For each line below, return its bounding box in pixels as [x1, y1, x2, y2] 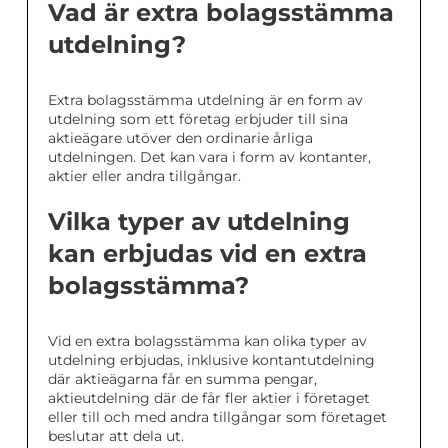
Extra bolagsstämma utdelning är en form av [48, 91, 363, 109]
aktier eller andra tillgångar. [48, 167, 241, 185]
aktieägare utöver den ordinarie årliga [48, 129, 313, 147]
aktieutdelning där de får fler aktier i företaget [48, 389, 370, 407]
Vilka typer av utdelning [48, 207, 350, 236]
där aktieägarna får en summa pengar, [48, 370, 317, 388]
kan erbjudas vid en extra [48, 239, 367, 268]
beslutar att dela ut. [48, 427, 184, 445]
